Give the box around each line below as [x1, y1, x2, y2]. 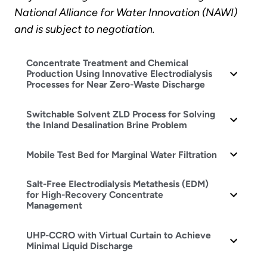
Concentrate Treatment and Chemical [26, 57, 188, 69]
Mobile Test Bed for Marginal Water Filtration [26, 148, 217, 160]
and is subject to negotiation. [14, 23, 155, 36]
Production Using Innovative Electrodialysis [26, 68, 212, 80]
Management [26, 200, 82, 212]
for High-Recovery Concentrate [26, 189, 163, 201]
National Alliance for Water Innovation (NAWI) [14, 6, 237, 20]
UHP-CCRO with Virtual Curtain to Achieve [26, 229, 211, 241]
